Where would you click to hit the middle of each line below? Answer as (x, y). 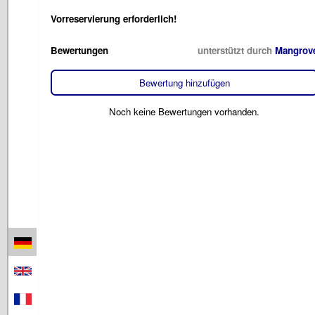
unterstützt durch (236, 51)
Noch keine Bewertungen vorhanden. (184, 111)
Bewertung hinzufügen (184, 82)
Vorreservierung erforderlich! (114, 18)
